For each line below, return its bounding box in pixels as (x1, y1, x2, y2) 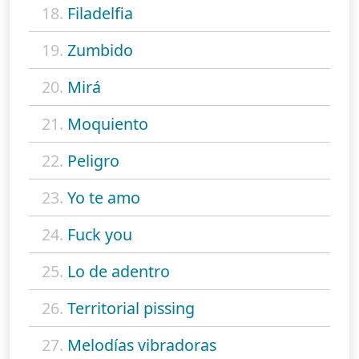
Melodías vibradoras (67, 334, 216, 357)
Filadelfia (67, 2, 133, 25)
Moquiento (67, 113, 148, 135)
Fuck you (67, 224, 132, 246)
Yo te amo (67, 187, 140, 209)
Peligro (67, 150, 119, 172)
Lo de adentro (67, 260, 170, 283)
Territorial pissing (67, 297, 195, 320)
